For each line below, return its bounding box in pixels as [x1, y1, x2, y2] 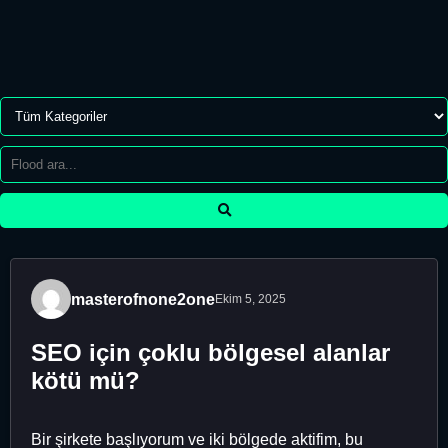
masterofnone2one [71, 290, 215, 308]
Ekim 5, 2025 [215, 292, 286, 306]
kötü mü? [31, 366, 140, 394]
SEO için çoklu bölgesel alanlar [31, 338, 390, 366]
